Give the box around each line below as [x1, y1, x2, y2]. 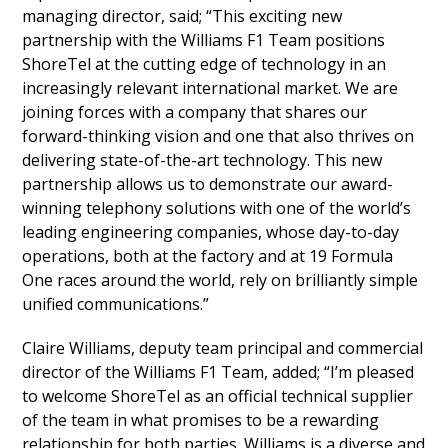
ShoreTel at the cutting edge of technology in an [22, 53, 387, 75]
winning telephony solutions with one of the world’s [22, 197, 412, 219]
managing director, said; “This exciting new [22, 5, 343, 27]
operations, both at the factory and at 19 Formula [22, 245, 394, 267]
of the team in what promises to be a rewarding [22, 409, 380, 431]
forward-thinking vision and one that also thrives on [22, 125, 415, 147]
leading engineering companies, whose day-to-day [22, 221, 400, 243]
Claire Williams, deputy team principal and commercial [22, 337, 424, 359]
